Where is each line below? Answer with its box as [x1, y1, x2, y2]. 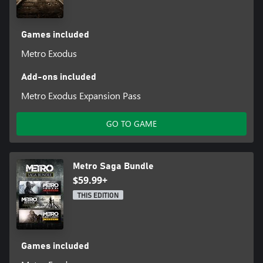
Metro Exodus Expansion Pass [21, 89, 141, 102]
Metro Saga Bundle [73, 161, 154, 171]
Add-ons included [21, 72, 96, 82]
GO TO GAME [106, 118, 157, 130]
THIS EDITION [77, 192, 119, 200]
